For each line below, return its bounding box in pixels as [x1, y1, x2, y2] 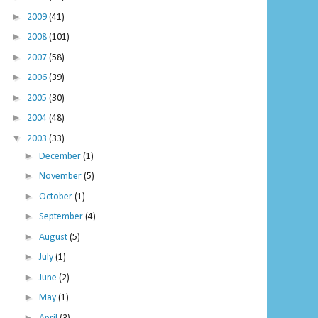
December [38, 150, 83, 162]
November [38, 171, 84, 182]
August [38, 231, 70, 243]
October [38, 191, 75, 202]
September [38, 212, 85, 223]
